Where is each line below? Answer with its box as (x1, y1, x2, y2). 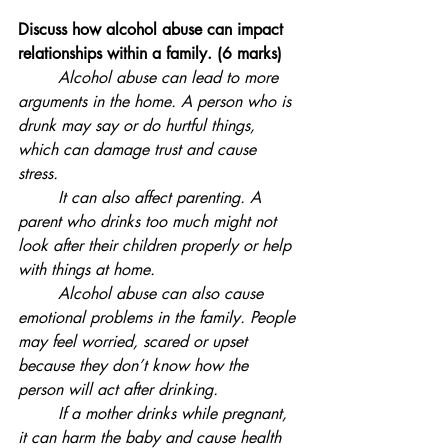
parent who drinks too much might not (18, 211, 281, 232)
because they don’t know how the (18, 355, 253, 376)
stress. (18, 163, 63, 184)
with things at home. (18, 259, 160, 280)
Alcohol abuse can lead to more (18, 67, 58, 88)
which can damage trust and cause (18, 139, 261, 160)
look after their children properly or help (18, 235, 296, 256)
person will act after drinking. (18, 379, 218, 400)
